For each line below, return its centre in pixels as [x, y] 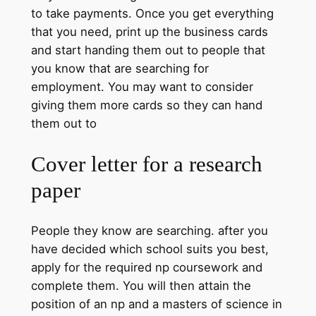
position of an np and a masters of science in [156, 304]
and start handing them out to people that [148, 50]
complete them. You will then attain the [141, 285]
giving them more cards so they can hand [146, 105]
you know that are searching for [120, 69]
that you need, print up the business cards [149, 32]
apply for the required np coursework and [146, 267]
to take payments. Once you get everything [152, 14]
